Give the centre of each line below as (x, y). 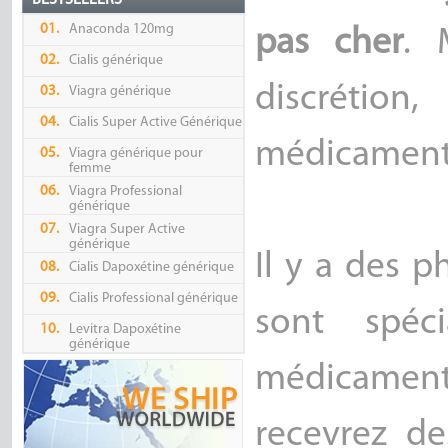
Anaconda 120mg (121, 30)
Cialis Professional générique (153, 299)
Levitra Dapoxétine (124, 330)
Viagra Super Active (126, 230)
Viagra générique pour (135, 154)
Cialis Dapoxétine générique (151, 268)
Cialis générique (115, 61)
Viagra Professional (125, 192)
